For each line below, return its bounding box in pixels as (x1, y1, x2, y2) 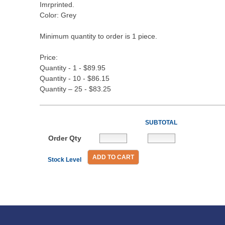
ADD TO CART (92, 154, 134, 161)
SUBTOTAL (145, 119, 177, 126)
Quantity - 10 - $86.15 (40, 74, 109, 82)
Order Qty (48, 134, 81, 142)
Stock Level (48, 156, 81, 163)
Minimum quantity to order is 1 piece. (40, 32, 157, 40)
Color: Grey (40, 11, 76, 19)
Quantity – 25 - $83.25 (40, 85, 111, 93)
